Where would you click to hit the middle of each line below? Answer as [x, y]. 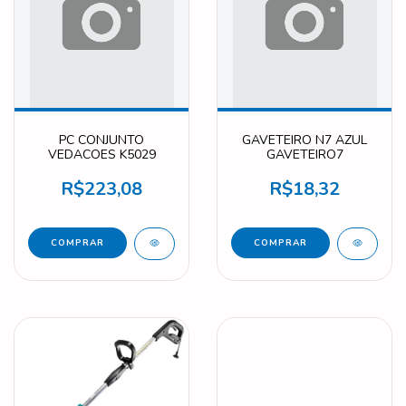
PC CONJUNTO [101, 140]
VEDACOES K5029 [101, 154]
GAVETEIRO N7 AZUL [304, 140]
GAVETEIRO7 [304, 154]
